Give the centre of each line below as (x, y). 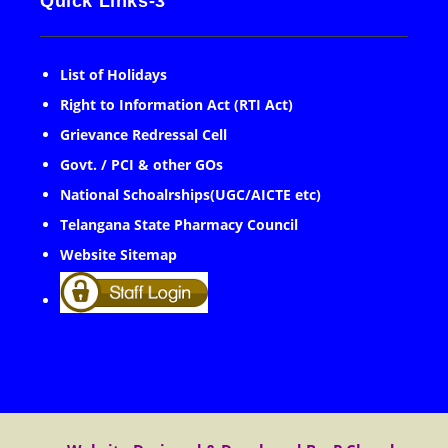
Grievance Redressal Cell (143, 134)
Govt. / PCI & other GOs (141, 164)
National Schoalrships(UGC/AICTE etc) (190, 194)
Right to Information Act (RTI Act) (176, 104)
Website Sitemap (118, 254)
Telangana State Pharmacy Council (179, 224)
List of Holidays (113, 74)
